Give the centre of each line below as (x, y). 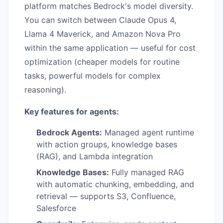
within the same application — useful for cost (110, 48)
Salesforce (56, 208)
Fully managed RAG (147, 172)
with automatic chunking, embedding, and (115, 184)
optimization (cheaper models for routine (102, 62)
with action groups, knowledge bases (107, 145)
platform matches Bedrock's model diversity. (109, 6)
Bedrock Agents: (69, 133)
